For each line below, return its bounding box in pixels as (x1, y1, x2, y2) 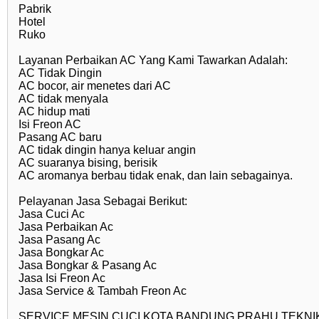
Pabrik (19, 3, 51, 15)
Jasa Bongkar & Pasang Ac (19, 259, 157, 271)
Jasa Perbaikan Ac (19, 221, 113, 233)
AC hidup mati (19, 105, 90, 117)
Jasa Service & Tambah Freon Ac (19, 285, 187, 297)
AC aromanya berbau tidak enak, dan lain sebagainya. (19, 169, 293, 182)
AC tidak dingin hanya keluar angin (19, 144, 196, 156)
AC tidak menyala (19, 93, 108, 105)
